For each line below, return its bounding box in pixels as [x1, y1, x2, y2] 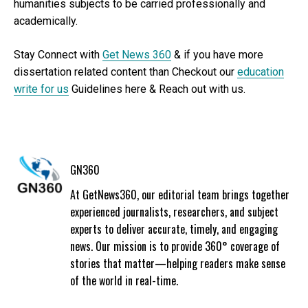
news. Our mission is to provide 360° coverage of [69, 238, 280, 255]
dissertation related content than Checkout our [14, 65, 237, 79]
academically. [14, 14, 78, 28]
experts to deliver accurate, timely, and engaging [69, 221, 278, 238]
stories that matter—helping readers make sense [69, 255, 285, 272]
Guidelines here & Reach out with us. [69, 82, 245, 96]
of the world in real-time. [69, 272, 178, 289]
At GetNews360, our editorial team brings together [69, 186, 289, 203]
